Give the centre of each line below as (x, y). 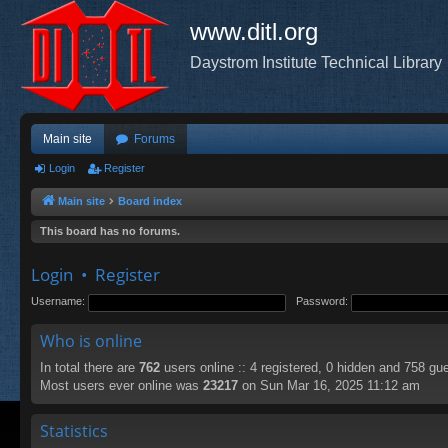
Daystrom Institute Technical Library (316, 62)
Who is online (91, 341)
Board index (150, 201)
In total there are (89, 367)
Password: (322, 301)
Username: (58, 301)
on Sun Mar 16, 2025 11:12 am (329, 385)
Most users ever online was (121, 385)
